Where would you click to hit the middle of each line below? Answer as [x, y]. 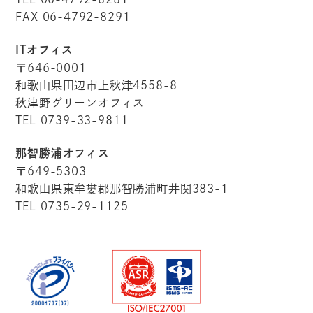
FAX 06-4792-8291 [73, 16]
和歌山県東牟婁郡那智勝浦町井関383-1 [122, 188]
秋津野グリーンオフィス [80, 102]
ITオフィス [45, 49]
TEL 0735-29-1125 [72, 206]
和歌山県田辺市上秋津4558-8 [96, 85]
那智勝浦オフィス [63, 153]
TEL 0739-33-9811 [72, 120]
